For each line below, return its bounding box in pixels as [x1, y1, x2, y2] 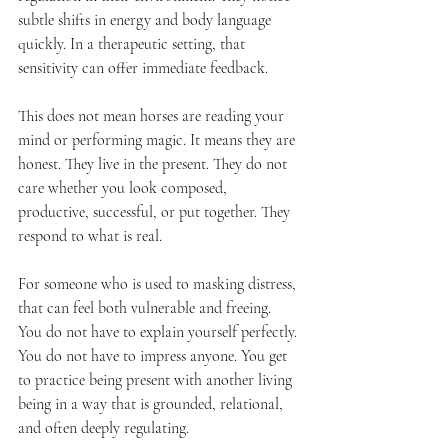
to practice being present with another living [18, 370, 296, 390]
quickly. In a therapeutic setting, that [18, 34, 249, 54]
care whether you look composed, [18, 178, 231, 198]
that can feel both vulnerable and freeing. [18, 298, 275, 318]
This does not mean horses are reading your [18, 106, 288, 126]
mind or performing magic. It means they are [18, 130, 299, 150]
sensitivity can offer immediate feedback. [18, 58, 268, 78]
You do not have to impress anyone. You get [18, 346, 291, 366]
